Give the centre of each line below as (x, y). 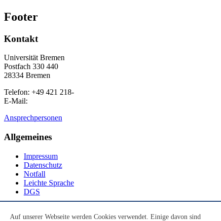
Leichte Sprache (49, 183)
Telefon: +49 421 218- (39, 92)
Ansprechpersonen (33, 118)
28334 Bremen (27, 75)
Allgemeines (28, 137)
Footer (21, 17)
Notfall (35, 174)
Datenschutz (43, 165)
